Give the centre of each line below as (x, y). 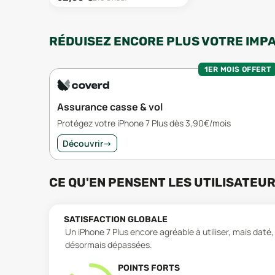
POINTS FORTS (149, 268)
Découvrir (83, 143)
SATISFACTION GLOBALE (116, 219)
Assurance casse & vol (110, 107)
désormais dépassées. (109, 244)
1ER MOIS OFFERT (237, 69)
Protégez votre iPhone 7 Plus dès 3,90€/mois (144, 123)
